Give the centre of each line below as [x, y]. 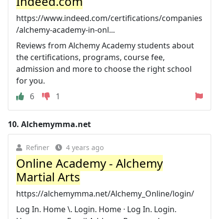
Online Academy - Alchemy [89, 163]
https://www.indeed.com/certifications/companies [109, 18]
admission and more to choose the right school [104, 69]
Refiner [38, 147]
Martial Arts [48, 176]
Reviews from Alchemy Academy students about [105, 45]
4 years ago [85, 147]
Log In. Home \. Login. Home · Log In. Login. [96, 209]
